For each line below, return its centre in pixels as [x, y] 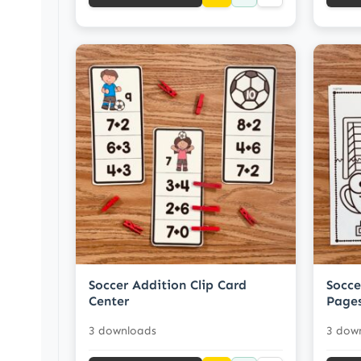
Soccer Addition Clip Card [168, 284]
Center [109, 301]
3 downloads [122, 330]
